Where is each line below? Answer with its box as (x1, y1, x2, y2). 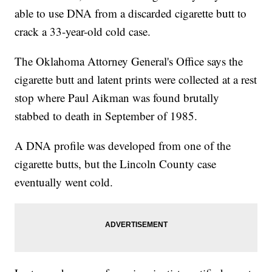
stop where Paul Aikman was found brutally (15, 90, 220, 106)
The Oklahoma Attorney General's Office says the (15, 53, 243, 69)
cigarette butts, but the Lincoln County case (15, 156, 217, 172)
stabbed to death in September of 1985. (15, 108, 198, 124)
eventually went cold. (15, 174, 114, 190)
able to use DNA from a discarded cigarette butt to (15, 5, 247, 21)
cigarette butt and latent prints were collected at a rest (15, 72, 257, 87)
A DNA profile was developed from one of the (15, 138, 231, 154)
